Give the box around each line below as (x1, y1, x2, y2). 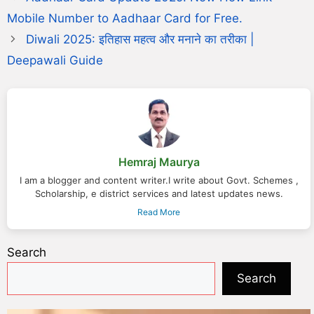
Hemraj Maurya (118, 155, 200, 170)
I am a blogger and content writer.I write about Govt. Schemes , (19, 175, 299, 186)
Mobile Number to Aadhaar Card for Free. (7, 11, 243, 26)
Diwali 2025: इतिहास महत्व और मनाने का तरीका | (26, 32, 255, 47)
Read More (137, 207, 180, 218)
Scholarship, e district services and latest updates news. (34, 188, 283, 200)
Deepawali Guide (7, 53, 103, 68)
